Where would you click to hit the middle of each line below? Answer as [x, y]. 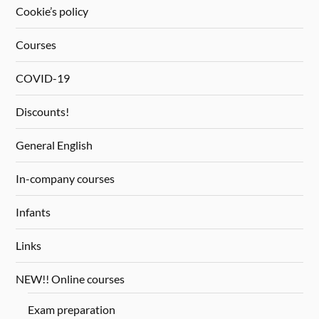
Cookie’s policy [52, 11]
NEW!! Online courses [70, 279]
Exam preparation [71, 310]
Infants [33, 212]
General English [54, 145]
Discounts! [43, 112]
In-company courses [66, 179]
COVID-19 [43, 78]
